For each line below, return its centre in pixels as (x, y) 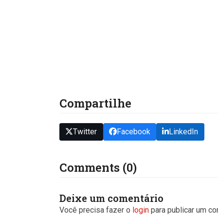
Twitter (85, 132)
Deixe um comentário (111, 198)
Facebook (133, 132)
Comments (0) (98, 168)
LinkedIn (184, 132)
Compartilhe (95, 103)
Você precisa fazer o (96, 210)
